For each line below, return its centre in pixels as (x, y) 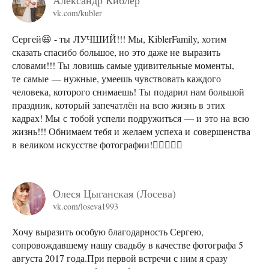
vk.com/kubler (77, 13)
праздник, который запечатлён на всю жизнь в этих (119, 104)
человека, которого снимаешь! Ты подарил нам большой (128, 91)
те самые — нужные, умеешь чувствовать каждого (116, 78)
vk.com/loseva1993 (86, 206)
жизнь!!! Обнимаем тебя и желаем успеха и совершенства (131, 131)
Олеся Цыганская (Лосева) (114, 193)
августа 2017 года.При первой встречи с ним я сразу (120, 258)
